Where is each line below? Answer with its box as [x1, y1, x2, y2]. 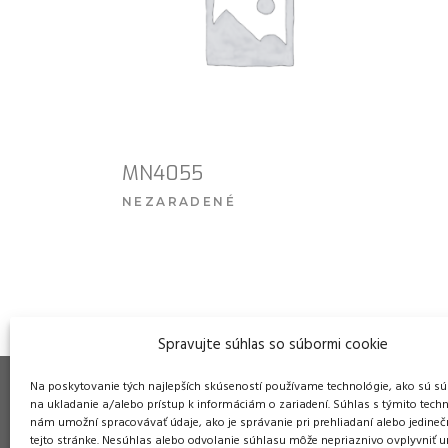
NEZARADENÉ [122, 193, 236, 209]
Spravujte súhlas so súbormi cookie [157, 333, 388, 357]
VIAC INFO [203, 208, 293, 224]
